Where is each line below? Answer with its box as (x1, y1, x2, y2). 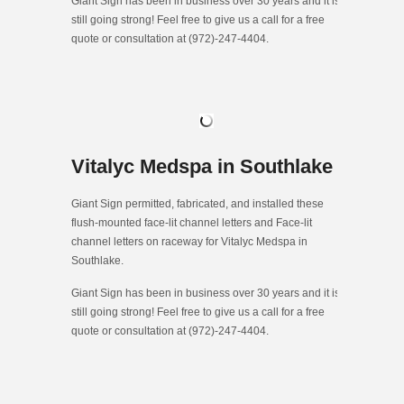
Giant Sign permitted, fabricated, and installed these (71, 197, 324, 210)
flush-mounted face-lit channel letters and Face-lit (71, 216, 312, 229)
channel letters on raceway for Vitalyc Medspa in (71, 234, 308, 248)
